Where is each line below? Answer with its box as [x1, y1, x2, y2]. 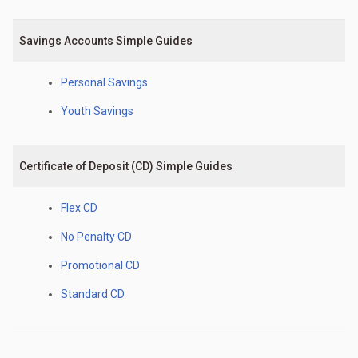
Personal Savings [61, 76, 148, 89]
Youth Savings [61, 105, 133, 117]
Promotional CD [61, 259, 140, 272]
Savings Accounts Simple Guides [19, 34, 193, 47]
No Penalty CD [61, 230, 132, 243]
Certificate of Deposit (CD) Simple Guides [19, 160, 233, 173]
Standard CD [61, 288, 125, 300]
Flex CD [61, 201, 97, 214]
